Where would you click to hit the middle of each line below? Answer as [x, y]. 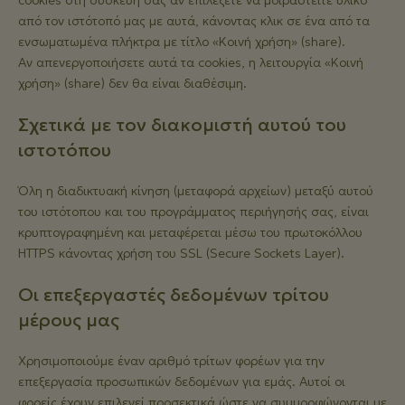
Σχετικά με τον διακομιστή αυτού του [182, 125]
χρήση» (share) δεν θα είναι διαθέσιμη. [132, 83]
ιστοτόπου [65, 150]
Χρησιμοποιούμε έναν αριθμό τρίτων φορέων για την [171, 361]
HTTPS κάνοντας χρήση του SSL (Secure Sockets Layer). [181, 253]
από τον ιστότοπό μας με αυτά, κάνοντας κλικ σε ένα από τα [194, 21]
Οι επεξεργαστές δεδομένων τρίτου [174, 295]
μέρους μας [69, 320]
